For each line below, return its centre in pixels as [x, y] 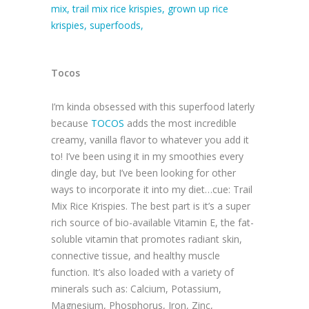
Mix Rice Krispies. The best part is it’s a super [151, 206]
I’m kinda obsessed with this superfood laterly [153, 107]
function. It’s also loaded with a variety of [142, 272]
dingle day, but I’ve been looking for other [143, 173]
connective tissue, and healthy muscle [136, 256]
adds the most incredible [180, 123]
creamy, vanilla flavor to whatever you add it [150, 140]
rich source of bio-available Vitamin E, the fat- [152, 223]
